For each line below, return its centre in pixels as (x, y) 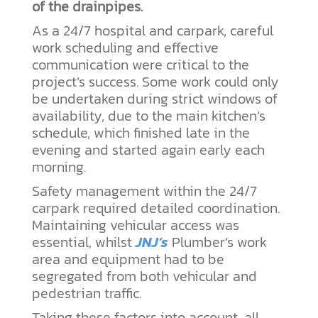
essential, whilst (84, 242)
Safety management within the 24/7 (144, 191)
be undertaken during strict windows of (155, 99)
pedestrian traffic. (87, 294)
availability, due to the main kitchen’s (149, 116)
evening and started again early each (148, 150)
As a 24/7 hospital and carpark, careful (153, 31)
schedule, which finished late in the (141, 133)
